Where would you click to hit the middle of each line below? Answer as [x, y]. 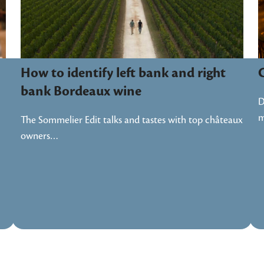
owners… [39, 136]
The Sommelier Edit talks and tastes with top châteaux [131, 121]
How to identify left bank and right [123, 73]
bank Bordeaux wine [81, 92]
